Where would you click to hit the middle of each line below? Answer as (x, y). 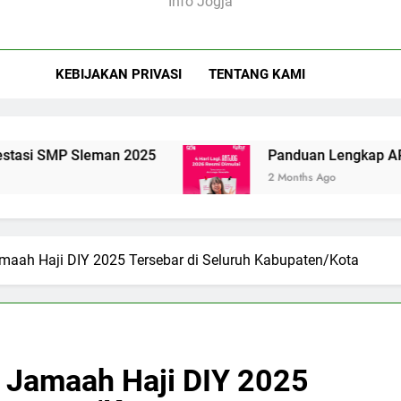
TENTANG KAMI (256, 74)
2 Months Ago (218, 177)
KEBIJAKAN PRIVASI (118, 74)
